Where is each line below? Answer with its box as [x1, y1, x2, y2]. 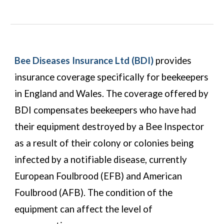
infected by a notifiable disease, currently [14, 154, 187, 165]
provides [153, 55, 192, 66]
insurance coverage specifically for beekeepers [14, 71, 209, 82]
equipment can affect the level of [14, 203, 153, 214]
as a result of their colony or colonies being [14, 137, 194, 148]
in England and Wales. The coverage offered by [14, 88, 209, 99]
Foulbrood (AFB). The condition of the [14, 187, 173, 198]
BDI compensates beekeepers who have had [14, 104, 196, 115]
